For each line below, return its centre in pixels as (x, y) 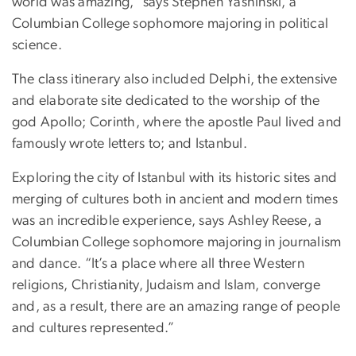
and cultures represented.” (93, 329)
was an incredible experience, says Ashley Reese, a (167, 221)
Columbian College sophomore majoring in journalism (177, 243)
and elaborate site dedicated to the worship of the (166, 101)
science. (37, 46)
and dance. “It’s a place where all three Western (158, 264)
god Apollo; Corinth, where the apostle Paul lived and (177, 123)
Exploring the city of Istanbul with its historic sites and (175, 178)
